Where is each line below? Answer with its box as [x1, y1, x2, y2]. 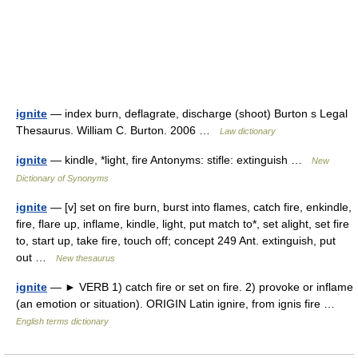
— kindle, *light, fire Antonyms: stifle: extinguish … [47, 153, 312, 166]
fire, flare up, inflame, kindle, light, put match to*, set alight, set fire [16, 217, 349, 230]
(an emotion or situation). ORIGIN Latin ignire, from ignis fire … [16, 297, 341, 310]
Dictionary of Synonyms [16, 173, 109, 183]
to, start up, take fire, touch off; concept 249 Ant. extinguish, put [16, 234, 336, 247]
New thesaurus [56, 253, 115, 263]
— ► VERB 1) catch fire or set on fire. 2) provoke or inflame [47, 280, 353, 293]
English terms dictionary [16, 316, 109, 326]
